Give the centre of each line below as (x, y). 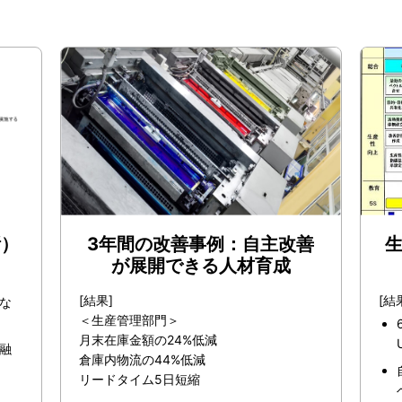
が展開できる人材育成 (201, 265)
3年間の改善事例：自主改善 (201, 244)
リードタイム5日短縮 (140, 379)
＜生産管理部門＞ (130, 319)
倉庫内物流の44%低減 (143, 359)
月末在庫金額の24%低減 (149, 339)
